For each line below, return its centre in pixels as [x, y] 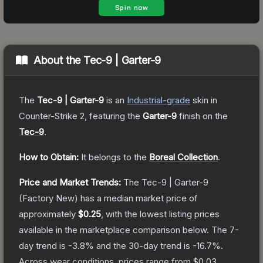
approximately [48, 214]
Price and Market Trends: [70, 182]
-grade [176, 100]
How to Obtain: [49, 157]
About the [58, 60]
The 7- [225, 230]
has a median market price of [138, 198]
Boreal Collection [183, 157]
